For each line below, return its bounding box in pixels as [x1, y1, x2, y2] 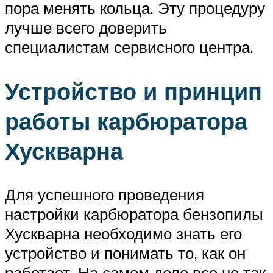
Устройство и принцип [5, 76, 262, 106]
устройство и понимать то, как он [5, 243, 246, 263]
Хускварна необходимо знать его [5, 224, 242, 244]
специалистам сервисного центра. [5, 37, 253, 57]
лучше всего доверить [5, 17, 167, 37]
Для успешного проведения [5, 185, 204, 205]
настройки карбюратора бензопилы [5, 204, 263, 224]
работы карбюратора [5, 105, 247, 136]
